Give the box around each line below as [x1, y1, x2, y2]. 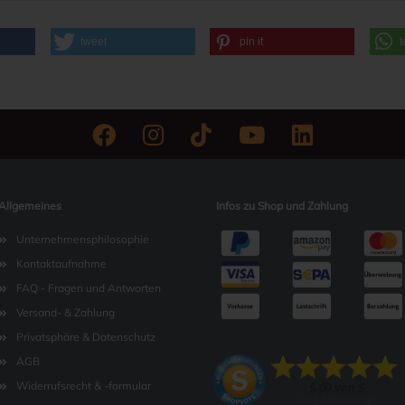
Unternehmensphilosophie [15, 232, 149, 246]
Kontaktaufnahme [15, 257, 107, 270]
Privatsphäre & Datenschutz [15, 330, 155, 344]
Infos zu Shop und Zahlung [216, 199, 348, 212]
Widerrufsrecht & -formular [15, 379, 151, 392]
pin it [240, 35, 264, 48]
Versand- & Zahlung [15, 306, 115, 319]
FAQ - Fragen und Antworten [15, 281, 161, 295]
